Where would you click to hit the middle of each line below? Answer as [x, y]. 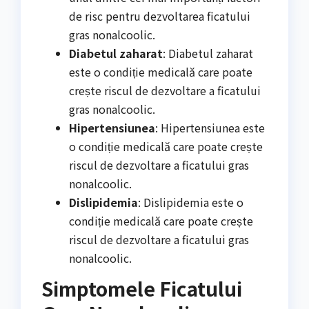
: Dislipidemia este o [191, 202]
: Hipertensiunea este [210, 127]
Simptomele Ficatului [142, 289]
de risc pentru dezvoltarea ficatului [160, 16]
